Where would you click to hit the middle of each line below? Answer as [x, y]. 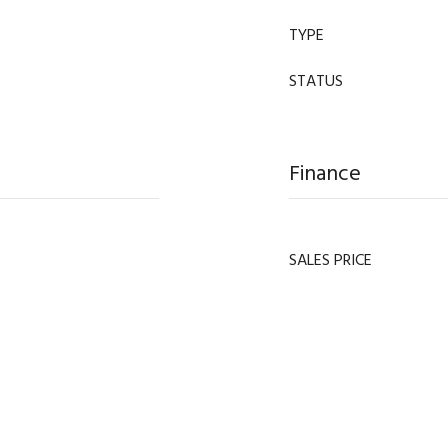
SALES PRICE [330, 260]
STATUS [316, 81]
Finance [325, 173]
